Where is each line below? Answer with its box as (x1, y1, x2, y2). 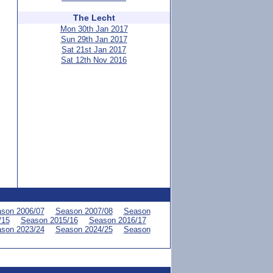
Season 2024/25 (55, 225, 113, 234)
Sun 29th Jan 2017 (60, 35, 127, 44)
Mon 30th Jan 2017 (60, 24, 128, 34)
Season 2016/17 (88, 216, 146, 225)
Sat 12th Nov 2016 (61, 55, 127, 65)
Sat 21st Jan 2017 (62, 45, 126, 54)
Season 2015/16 (20, 216, 78, 225)
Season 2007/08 (55, 207, 113, 216)
